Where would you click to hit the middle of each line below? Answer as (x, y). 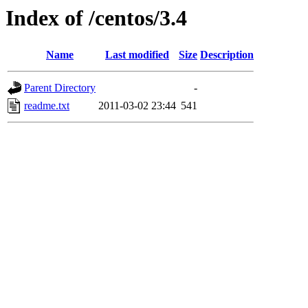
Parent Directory (60, 88)
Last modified (137, 55)
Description (227, 55)
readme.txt (47, 106)
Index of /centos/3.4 (96, 18)
